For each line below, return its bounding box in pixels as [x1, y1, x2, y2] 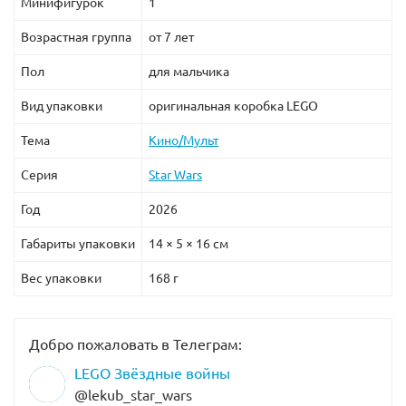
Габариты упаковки [21, 237, 135, 252]
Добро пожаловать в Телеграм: [29, 336, 242, 353]
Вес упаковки [21, 271, 101, 286]
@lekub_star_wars [74, 387, 192, 404]
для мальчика [149, 64, 229, 80]
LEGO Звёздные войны [74, 365, 230, 382]
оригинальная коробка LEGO [149, 99, 318, 114]
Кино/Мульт [149, 133, 218, 149]
